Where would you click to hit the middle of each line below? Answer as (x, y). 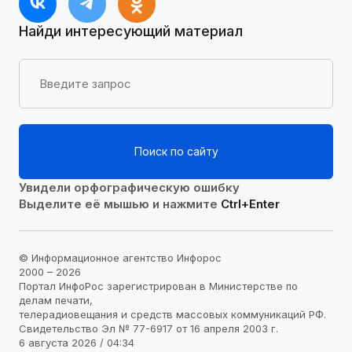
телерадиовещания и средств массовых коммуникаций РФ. (172, 315)
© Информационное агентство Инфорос (120, 258)
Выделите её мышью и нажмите (120, 203)
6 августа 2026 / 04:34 (77, 343)
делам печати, (56, 301)
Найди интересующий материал (131, 31)
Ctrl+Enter (250, 203)
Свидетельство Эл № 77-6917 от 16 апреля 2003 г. (148, 329)
